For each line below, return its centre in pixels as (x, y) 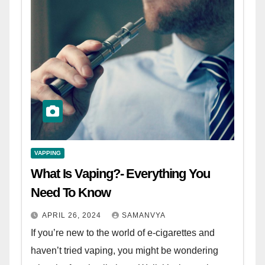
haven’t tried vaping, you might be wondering (125, 251)
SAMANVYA (144, 216)
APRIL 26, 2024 (73, 216)
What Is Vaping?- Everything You (120, 174)
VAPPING (48, 153)
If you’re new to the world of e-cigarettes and (123, 233)
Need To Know (71, 193)
